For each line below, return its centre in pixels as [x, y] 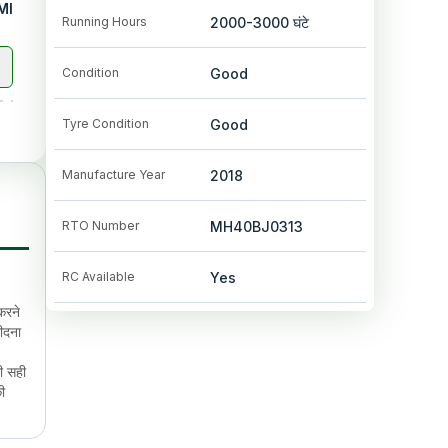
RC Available [98, 276]
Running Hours [104, 21]
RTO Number [100, 225]
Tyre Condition [105, 123]
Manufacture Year [113, 174]
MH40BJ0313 [256, 226]
